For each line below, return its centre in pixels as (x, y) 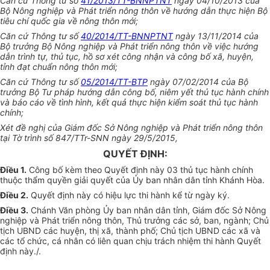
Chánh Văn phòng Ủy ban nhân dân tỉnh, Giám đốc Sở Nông (147, 210)
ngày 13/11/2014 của (216, 36)
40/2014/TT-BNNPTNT (127, 36)
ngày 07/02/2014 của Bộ (198, 82)
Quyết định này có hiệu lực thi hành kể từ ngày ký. (129, 195)
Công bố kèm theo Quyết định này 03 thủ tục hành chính (140, 170)
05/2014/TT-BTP (114, 82)
